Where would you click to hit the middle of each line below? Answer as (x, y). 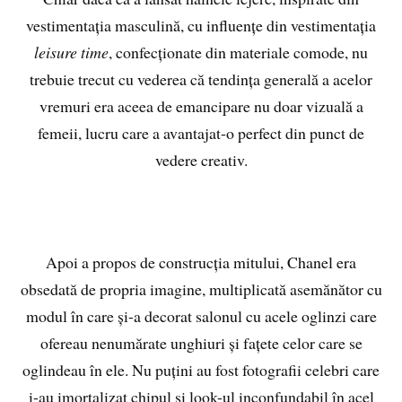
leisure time (71, 52)
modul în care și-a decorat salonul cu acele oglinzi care (201, 316)
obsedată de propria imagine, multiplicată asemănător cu (201, 289)
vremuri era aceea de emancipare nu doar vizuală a (201, 106)
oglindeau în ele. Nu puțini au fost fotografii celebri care (201, 370)
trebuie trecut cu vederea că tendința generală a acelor (201, 79)
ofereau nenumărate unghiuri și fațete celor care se (201, 343)
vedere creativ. (201, 160)
